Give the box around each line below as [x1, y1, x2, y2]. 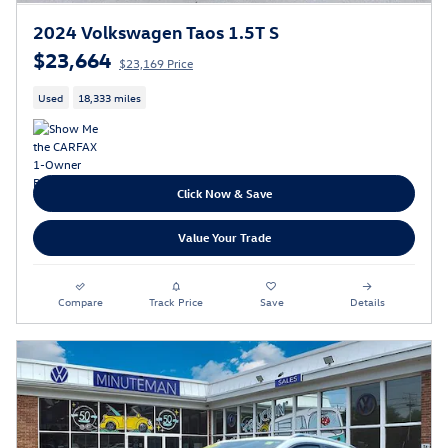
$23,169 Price [119, 54, 193, 71]
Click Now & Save [176, 185, 272, 202]
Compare [58, 293, 104, 309]
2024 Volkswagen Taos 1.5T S [33, 19, 279, 43]
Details [349, 293, 385, 309]
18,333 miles [77, 90, 141, 106]
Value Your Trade [177, 229, 271, 246]
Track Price [149, 293, 204, 309]
